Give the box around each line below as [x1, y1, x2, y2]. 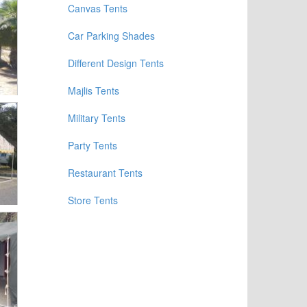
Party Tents [67, 138, 117, 152]
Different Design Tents [67, 56, 164, 70]
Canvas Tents [67, 1, 127, 15]
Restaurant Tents [67, 166, 143, 180]
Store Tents [67, 193, 118, 207]
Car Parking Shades [67, 29, 155, 42]
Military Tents [67, 111, 125, 125]
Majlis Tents [67, 84, 119, 97]
